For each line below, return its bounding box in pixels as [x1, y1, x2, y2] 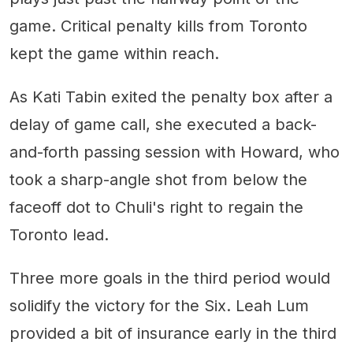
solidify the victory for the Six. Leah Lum [9, 296, 309, 316]
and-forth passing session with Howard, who [9, 143, 340, 162]
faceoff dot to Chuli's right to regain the [9, 198, 303, 217]
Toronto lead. [9, 225, 109, 245]
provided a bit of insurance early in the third [9, 324, 336, 344]
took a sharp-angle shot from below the [9, 170, 307, 190]
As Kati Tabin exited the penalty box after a [9, 87, 333, 107]
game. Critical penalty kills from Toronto [9, 17, 307, 36]
